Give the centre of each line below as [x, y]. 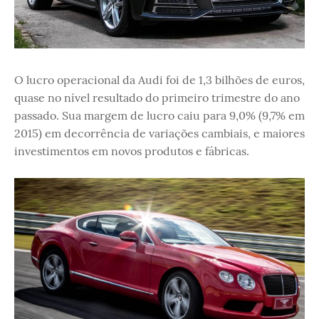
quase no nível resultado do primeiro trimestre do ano [157, 98]
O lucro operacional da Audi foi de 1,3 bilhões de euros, [159, 80]
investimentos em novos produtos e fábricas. [132, 151]
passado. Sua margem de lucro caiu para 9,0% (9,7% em [159, 116]
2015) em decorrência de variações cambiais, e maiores [159, 134]
